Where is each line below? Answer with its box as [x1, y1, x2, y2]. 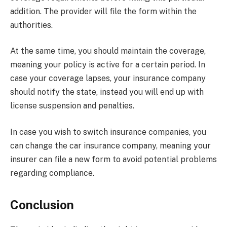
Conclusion [10, 198, 74, 212]
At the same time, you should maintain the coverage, [10, 46, 206, 56]
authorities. [10, 20, 53, 30]
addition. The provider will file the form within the [10, 6, 197, 16]
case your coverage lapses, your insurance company [10, 73, 206, 84]
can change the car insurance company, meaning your [10, 140, 211, 150]
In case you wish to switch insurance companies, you [10, 127, 206, 137]
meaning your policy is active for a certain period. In [10, 60, 205, 70]
